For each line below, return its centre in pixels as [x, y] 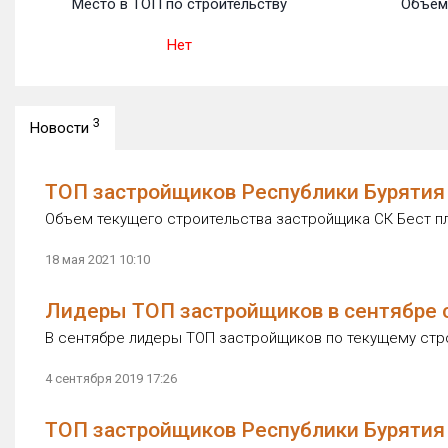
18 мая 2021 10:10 [97, 259]
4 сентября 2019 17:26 [111, 378]
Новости [61, 128]
